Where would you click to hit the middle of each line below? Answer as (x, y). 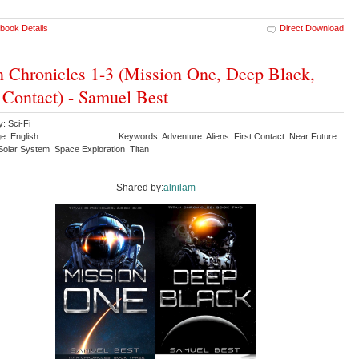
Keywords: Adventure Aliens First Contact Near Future (229, 137)
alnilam (179, 188)
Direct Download (312, 28)
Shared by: (139, 188)
